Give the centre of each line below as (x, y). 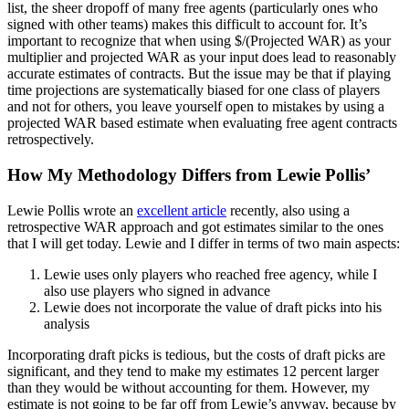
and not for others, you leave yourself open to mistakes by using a (196, 107)
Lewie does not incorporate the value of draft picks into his (213, 307)
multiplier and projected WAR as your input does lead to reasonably (202, 58)
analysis (67, 323)
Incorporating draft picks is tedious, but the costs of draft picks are (196, 354)
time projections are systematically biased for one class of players (194, 90)
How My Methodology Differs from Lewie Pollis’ (189, 175)
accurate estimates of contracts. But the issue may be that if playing (199, 74)
